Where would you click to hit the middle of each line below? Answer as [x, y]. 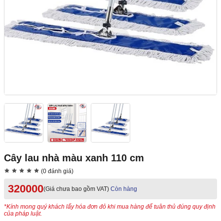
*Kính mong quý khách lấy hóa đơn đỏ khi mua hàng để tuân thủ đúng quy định [110, 207]
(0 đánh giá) [56, 171]
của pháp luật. [23, 214]
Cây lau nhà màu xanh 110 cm [74, 158]
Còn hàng [124, 189]
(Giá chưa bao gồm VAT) [76, 189]
